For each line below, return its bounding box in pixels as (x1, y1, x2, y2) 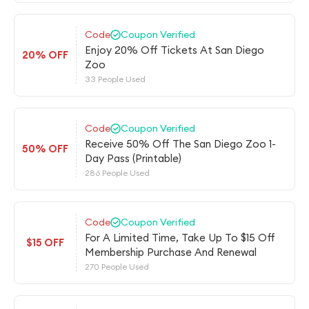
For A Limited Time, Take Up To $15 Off (85, 231, 275, 244)
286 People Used (85, 168, 150, 178)
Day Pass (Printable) (85, 152, 181, 165)
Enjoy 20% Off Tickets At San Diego (85, 43, 264, 57)
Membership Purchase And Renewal (85, 246, 257, 259)
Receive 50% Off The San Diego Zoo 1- (85, 137, 276, 150)
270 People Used (85, 261, 149, 272)
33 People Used (85, 74, 146, 84)
